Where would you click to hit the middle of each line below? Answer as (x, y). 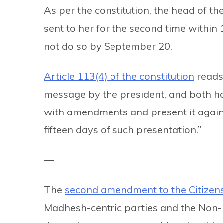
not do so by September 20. (108, 46)
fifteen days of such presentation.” (122, 129)
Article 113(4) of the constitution (119, 76)
